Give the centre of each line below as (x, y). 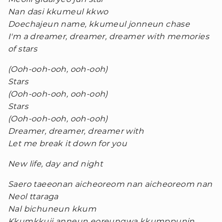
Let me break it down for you (68, 143)
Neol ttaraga (33, 196)
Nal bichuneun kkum (52, 209)
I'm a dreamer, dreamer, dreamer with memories (109, 36)
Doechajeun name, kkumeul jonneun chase (99, 24)
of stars (23, 49)
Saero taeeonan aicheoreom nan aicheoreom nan (110, 184)
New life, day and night (55, 164)
